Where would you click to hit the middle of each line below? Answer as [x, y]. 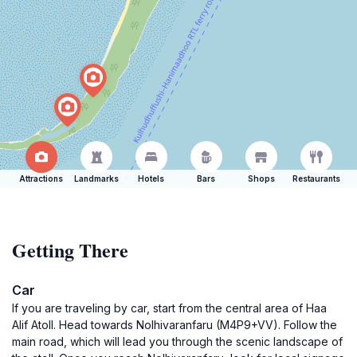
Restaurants [316, 178]
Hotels [151, 178]
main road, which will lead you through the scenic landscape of [177, 341]
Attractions [41, 178]
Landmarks [96, 178]
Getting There [70, 250]
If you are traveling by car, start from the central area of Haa [169, 308]
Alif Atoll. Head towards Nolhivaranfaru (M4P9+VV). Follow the [175, 325]
